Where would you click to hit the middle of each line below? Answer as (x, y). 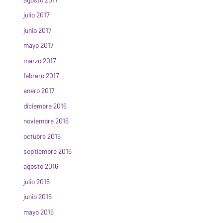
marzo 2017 (40, 60)
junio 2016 (38, 197)
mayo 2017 (39, 45)
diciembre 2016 (45, 106)
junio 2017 (38, 30)
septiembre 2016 (48, 151)
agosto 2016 (41, 166)
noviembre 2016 (46, 121)
